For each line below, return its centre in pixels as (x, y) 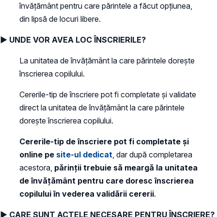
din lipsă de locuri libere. (60, 19)
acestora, (37, 167)
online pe (38, 154)
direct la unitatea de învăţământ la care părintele (102, 107)
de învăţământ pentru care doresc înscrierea (107, 180)
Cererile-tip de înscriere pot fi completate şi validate (108, 94)
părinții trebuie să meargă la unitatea (126, 167)
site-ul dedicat (84, 154)
